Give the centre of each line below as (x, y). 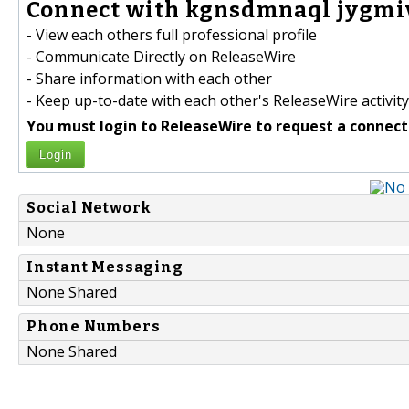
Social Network (89, 208)
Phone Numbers (94, 327)
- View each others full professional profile (172, 35)
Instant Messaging (105, 267)
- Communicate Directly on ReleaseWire (161, 57)
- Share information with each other (149, 79)
